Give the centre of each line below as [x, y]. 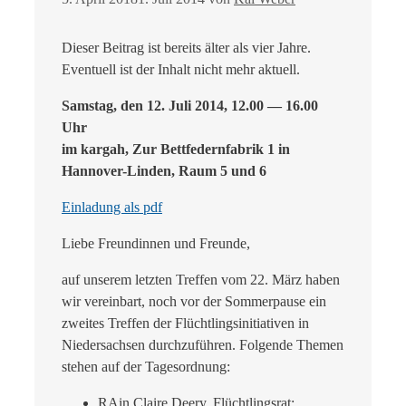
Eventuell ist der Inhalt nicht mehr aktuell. [181, 69]
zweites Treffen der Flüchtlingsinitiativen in [185, 323]
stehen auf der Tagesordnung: [146, 366]
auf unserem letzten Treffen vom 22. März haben [201, 279]
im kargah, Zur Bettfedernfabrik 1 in [176, 149]
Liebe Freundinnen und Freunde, [156, 243]
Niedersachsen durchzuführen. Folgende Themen [203, 344]
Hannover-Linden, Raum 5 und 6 [164, 170]
